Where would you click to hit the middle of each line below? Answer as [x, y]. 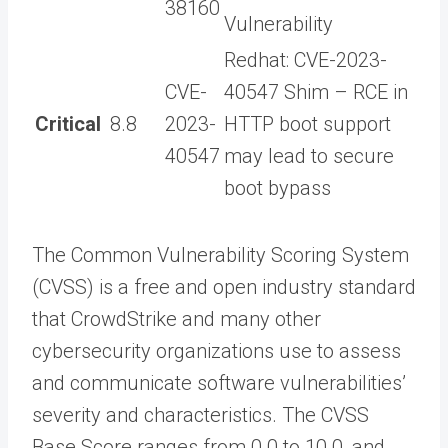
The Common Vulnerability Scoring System [220, 254]
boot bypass [277, 187]
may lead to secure [309, 155]
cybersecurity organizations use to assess [216, 350]
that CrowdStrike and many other [176, 318]
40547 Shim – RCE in [316, 91]
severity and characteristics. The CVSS [200, 414]
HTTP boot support [307, 123]
